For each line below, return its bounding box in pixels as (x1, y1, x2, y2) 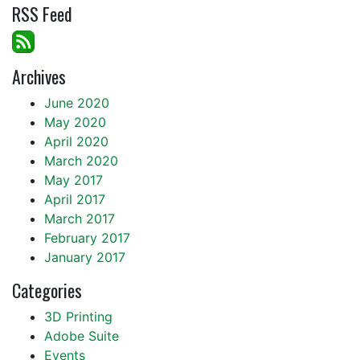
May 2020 (44, 113, 106, 130)
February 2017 (44, 229, 130, 246)
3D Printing (44, 308, 112, 325)
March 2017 (44, 210, 115, 227)
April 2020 (44, 133, 108, 149)
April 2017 (44, 190, 105, 207)
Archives (12, 63, 66, 89)
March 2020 (44, 152, 118, 169)
